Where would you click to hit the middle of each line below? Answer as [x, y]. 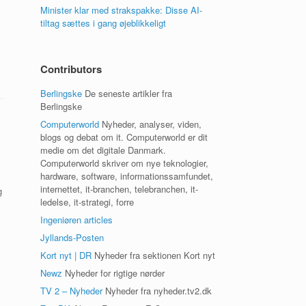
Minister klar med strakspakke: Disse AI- [122, 10]
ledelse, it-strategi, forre [87, 202]
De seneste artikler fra [127, 93]
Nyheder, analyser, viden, [151, 124]
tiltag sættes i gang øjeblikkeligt [103, 23]
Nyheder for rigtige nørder [114, 273]
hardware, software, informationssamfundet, [127, 176]
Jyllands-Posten [72, 237]
